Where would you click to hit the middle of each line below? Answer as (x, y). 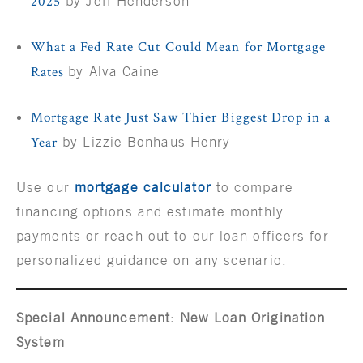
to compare (252, 188)
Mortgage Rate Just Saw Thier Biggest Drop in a (181, 118)
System (41, 342)
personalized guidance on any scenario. (154, 261)
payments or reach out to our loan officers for (173, 236)
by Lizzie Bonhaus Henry (144, 142)
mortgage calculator (143, 188)
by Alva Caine (114, 72)
